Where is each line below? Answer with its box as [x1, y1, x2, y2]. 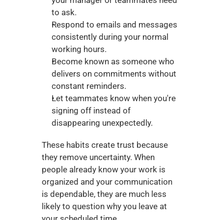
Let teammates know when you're [51, 93, 176, 103]
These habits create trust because [41, 140, 168, 150]
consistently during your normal [51, 32, 168, 42]
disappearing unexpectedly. [51, 118, 153, 128]
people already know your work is [41, 165, 165, 174]
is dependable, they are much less [41, 189, 166, 199]
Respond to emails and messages [51, 20, 177, 29]
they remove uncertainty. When [41, 152, 155, 162]
